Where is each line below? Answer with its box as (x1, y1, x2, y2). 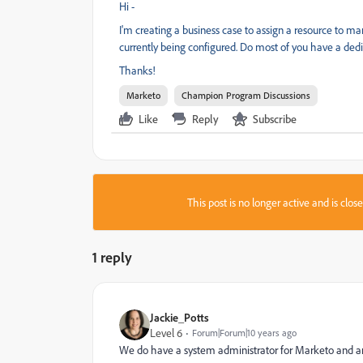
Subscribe (253, 112, 297, 126)
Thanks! (119, 63, 156, 77)
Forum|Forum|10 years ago (192, 327, 297, 339)
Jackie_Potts (150, 310, 209, 324)
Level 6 (150, 326, 182, 340)
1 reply (92, 248, 132, 266)
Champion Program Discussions (181, 89, 310, 101)
